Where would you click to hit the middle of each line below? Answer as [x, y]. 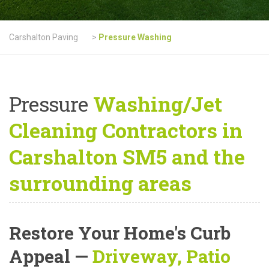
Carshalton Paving [44, 38]
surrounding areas [100, 183]
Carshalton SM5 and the [127, 157]
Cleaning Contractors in [126, 130]
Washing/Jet [155, 104]
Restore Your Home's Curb [120, 233]
